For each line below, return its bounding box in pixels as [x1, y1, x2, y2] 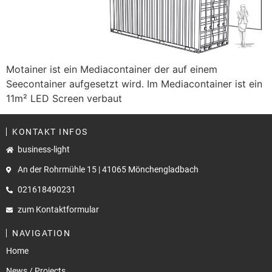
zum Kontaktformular [17, 205, 99, 215]
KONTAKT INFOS [12, 127, 88, 137]
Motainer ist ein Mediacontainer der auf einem [6, 63, 217, 76]
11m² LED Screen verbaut [6, 92, 122, 105]
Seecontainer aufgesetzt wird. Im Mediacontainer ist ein [6, 78, 262, 90]
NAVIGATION [12, 228, 70, 239]
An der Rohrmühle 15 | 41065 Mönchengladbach [17, 165, 199, 175]
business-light [17, 144, 70, 155]
